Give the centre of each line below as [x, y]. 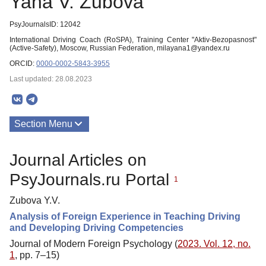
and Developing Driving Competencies [96, 228]
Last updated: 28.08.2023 [51, 79]
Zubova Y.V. [35, 200]
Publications [40, 150]
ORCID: [23, 64]
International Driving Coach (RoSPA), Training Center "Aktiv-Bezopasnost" [133, 40]
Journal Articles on [78, 160]
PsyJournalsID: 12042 [45, 25]
